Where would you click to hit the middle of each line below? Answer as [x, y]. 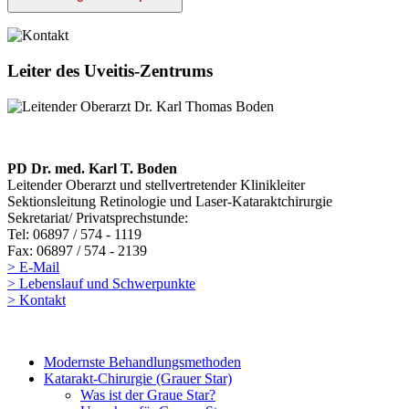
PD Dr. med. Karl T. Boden [92, 168]
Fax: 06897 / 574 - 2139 [77, 250]
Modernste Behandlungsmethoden [142, 362]
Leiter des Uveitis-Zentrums [110, 70]
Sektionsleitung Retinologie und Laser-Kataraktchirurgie [170, 201]
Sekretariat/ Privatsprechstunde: [98, 217]
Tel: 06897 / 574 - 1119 [74, 234]
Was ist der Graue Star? [148, 394]
